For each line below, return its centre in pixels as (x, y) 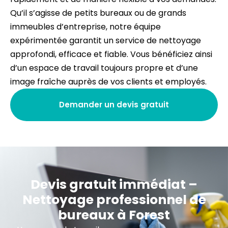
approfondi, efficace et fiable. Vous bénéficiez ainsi (111, 54)
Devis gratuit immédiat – (114, 184)
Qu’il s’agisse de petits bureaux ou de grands (98, 13)
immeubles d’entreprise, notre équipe (85, 26)
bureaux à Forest (114, 215)
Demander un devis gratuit (114, 105)
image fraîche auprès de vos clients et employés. (108, 81)
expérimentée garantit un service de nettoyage (106, 40)
